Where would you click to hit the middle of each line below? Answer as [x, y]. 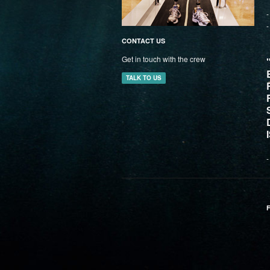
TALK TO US [144, 78]
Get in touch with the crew [164, 59]
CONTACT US [143, 41]
